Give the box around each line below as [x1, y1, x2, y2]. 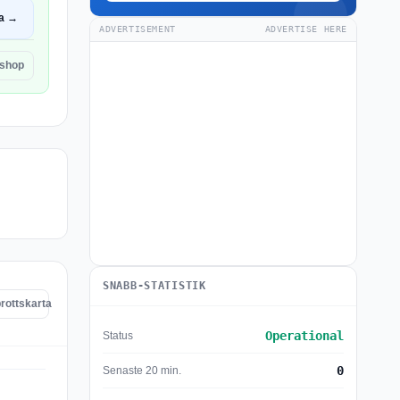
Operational [265, 329, 344, 343]
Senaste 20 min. [103, 363, 181, 377]
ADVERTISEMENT [99, 24, 176, 34]
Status [103, 329, 133, 342]
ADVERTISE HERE [264, 24, 347, 34]
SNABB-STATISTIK [103, 279, 206, 292]
